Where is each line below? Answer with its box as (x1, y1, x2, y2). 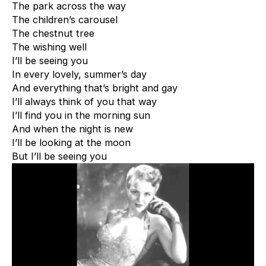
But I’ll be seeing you (12, 150, 107, 163)
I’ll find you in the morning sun (12, 109, 150, 122)
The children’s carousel (12, 14, 118, 26)
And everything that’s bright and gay (12, 82, 178, 94)
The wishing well (12, 41, 87, 53)
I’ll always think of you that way (12, 96, 157, 108)
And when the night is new (12, 123, 133, 135)
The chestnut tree (12, 27, 94, 40)
